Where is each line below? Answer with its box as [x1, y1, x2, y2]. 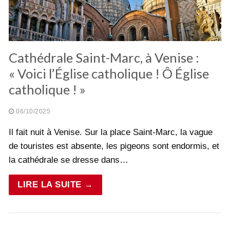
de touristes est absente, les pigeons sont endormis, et [9, 141, 219, 151]
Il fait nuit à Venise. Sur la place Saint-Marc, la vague [9, 127, 213, 137]
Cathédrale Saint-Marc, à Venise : [9, 49, 199, 65]
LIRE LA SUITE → [17, 179, 93, 189]
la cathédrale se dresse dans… [9, 155, 128, 165]
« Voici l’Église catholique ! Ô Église [9, 65, 209, 81]
